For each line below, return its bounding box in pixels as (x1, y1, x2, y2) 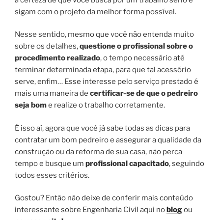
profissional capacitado (85, 159, 169, 168)
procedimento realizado (15, 54, 100, 63)
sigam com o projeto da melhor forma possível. (15, 7, 176, 16)
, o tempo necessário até (100, 54, 185, 63)
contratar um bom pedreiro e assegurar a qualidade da (15, 135, 201, 144)
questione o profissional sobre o (80, 42, 193, 51)
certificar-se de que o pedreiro (88, 89, 198, 98)
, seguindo (169, 159, 204, 168)
